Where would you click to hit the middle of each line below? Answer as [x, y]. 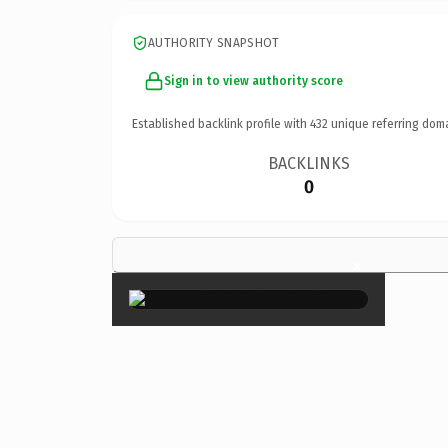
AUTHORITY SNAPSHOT [214, 42]
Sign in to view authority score [253, 80]
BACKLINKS [309, 163]
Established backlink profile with [221, 123]
